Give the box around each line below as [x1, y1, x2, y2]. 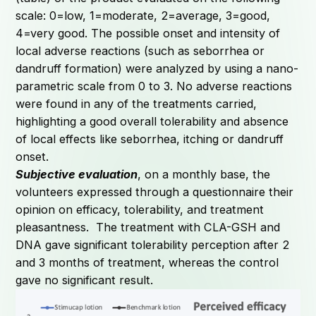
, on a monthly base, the [138, 166, 271, 181]
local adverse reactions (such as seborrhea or [16, 43, 265, 58]
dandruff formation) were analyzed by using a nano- [16, 61, 299, 75]
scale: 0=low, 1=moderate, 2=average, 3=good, [16, 8, 271, 23]
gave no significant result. [16, 272, 154, 287]
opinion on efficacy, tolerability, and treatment [16, 202, 265, 217]
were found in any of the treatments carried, [16, 96, 257, 111]
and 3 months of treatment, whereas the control [16, 255, 279, 269]
